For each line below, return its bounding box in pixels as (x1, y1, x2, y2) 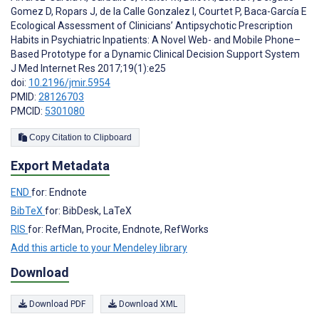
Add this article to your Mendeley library (11, 241, 187, 253)
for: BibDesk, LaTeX (45, 204, 132, 216)
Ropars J (53, 5, 95, 17)
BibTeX (11, 204, 45, 216)
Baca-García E (242, 5, 307, 17)
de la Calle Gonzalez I (98, 5, 194, 17)
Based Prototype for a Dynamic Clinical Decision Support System (11, 48, 300, 60)
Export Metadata (11, 157, 110, 173)
